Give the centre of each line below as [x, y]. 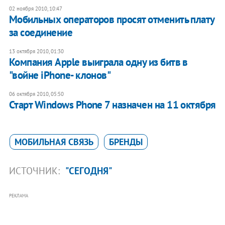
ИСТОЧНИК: [35, 171]
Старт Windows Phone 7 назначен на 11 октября [112, 104]
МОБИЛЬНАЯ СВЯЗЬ [54, 142]
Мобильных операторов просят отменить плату [111, 19]
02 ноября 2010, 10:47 [35, 8]
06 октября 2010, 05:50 [36, 94]
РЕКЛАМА [18, 195]
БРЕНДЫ [126, 142]
